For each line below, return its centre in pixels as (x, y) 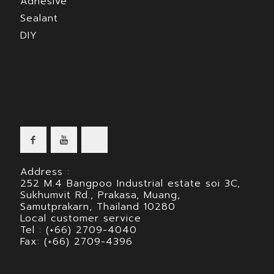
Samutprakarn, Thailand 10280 (98, 206)
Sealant (39, 18)
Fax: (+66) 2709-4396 (76, 241)
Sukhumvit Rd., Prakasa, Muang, (100, 195)
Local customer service (81, 218)
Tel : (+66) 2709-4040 (79, 230)
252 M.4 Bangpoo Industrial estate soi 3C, (130, 183)
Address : (45, 172)
